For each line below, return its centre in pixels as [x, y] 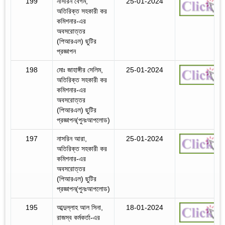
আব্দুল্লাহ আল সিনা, [80, 207]
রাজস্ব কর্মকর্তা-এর [78, 217]
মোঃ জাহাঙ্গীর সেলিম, [80, 70]
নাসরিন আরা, [72, 138]
